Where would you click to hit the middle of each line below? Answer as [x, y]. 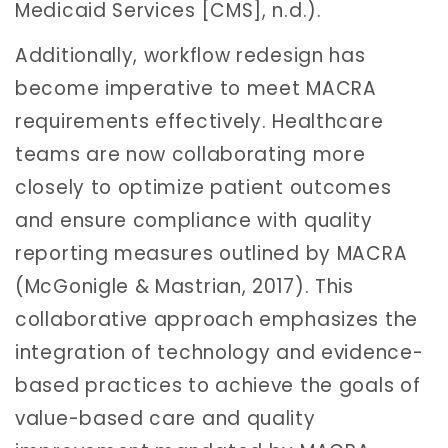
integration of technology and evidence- [219, 353]
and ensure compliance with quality [194, 221]
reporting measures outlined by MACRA [211, 254]
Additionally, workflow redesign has [190, 56]
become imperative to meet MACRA [196, 89]
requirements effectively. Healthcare [199, 122]
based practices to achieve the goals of [218, 386]
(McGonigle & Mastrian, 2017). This [184, 287]
